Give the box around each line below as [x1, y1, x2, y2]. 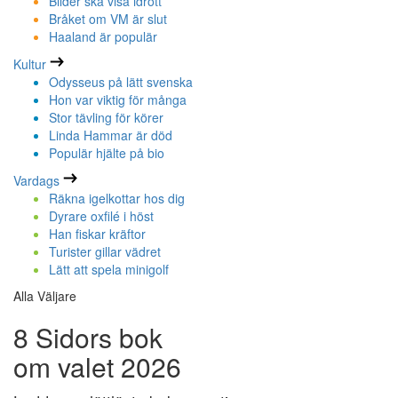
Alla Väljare [13, 287, 76, 306]
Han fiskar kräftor [49, 225, 146, 243]
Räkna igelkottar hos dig [49, 189, 185, 208]
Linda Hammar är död [49, 126, 172, 145]
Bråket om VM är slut [49, 10, 167, 28]
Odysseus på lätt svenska [49, 73, 193, 92]
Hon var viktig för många [49, 91, 187, 109]
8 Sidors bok [13, 318, 163, 357]
